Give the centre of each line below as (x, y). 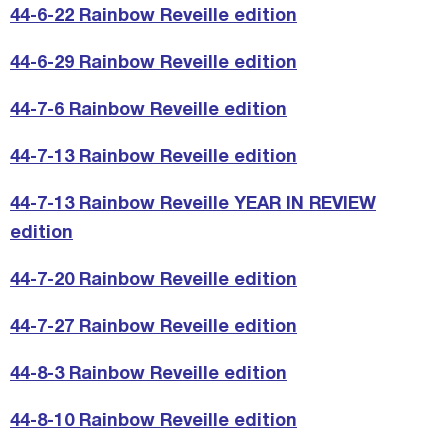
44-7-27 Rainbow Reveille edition (153, 328)
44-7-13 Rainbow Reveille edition (153, 158)
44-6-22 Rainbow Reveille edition (153, 17)
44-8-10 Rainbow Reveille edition (153, 422)
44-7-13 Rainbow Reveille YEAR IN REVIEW (193, 205)
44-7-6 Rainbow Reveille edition (148, 111)
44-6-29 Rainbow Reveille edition (153, 64)
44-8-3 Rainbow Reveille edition (148, 375)
